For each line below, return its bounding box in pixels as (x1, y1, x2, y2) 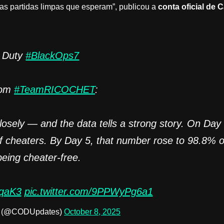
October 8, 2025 (64, 207, 121, 216)
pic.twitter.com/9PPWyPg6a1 (24, 185, 153, 197)
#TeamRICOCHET (14, 83, 95, 95)
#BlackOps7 (25, 49, 79, 61)
